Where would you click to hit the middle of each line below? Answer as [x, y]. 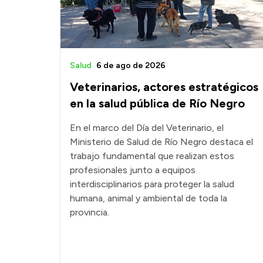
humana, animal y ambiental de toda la [149, 198]
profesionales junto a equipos [133, 170]
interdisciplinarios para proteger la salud [152, 184]
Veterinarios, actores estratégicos [164, 87]
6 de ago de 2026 [131, 66]
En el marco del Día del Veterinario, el [147, 128]
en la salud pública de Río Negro [157, 104]
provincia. [90, 213]
